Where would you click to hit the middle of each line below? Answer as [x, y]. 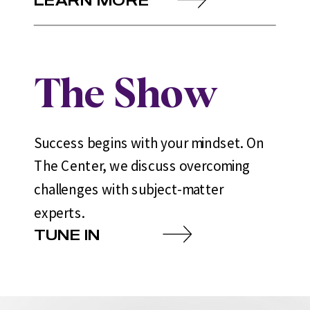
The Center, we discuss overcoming [142, 166]
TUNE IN [67, 235]
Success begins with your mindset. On [149, 143]
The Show [125, 96]
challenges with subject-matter [129, 189]
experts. [59, 212]
